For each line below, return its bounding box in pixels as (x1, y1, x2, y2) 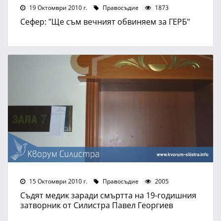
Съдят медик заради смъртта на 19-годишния (20, 189, 196, 200)
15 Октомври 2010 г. (28, 177, 87, 185)
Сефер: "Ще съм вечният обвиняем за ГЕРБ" (20, 16, 190, 27)
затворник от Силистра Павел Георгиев (20, 199, 173, 210)
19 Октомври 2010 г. (28, 3, 87, 11)
